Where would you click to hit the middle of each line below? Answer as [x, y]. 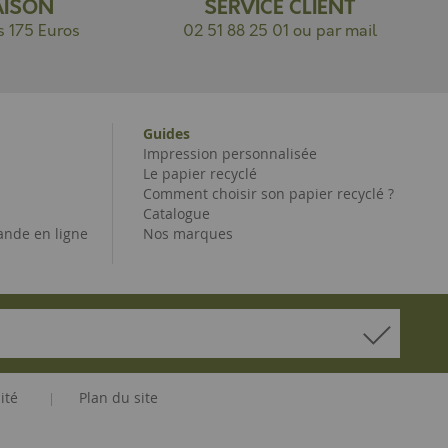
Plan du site [118, 397]
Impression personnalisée [230, 153]
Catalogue [176, 213]
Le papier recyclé [200, 173]
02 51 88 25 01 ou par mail [280, 31]
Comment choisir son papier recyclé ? [268, 193]
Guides [166, 133]
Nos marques [188, 233]
